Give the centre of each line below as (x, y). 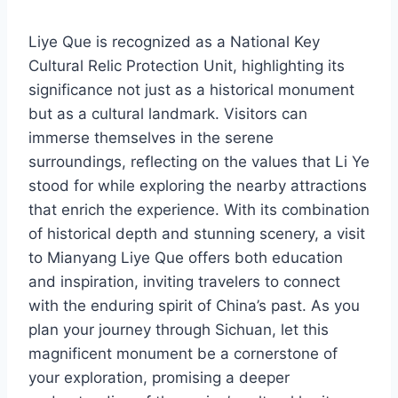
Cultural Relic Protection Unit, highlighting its (187, 66)
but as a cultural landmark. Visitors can (168, 114)
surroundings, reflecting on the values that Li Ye (199, 162)
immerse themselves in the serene (151, 138)
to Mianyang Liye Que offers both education (186, 258)
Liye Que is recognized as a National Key (174, 42)
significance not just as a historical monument (191, 90)
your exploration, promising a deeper (159, 378)
